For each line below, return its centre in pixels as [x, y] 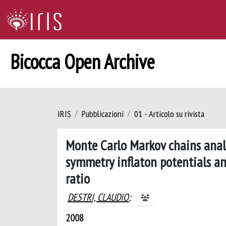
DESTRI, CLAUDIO [98, 197]
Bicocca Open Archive [82, 62]
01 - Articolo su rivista [169, 114]
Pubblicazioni [103, 114]
